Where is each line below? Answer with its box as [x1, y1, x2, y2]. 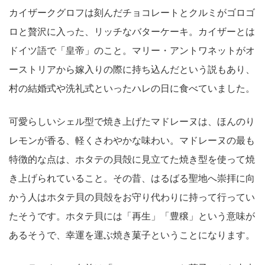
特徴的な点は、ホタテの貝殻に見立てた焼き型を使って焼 [9, 154, 255, 165]
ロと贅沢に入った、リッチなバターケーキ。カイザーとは [9, 27, 255, 37]
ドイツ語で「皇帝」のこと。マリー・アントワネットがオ [9, 46, 255, 56]
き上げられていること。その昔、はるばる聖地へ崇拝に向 [9, 173, 255, 184]
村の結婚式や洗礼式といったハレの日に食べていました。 [9, 83, 255, 94]
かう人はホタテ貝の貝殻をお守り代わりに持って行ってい [9, 192, 255, 203]
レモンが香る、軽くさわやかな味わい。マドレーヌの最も [9, 135, 255, 146]
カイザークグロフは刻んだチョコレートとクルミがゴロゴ [9, 8, 255, 18]
